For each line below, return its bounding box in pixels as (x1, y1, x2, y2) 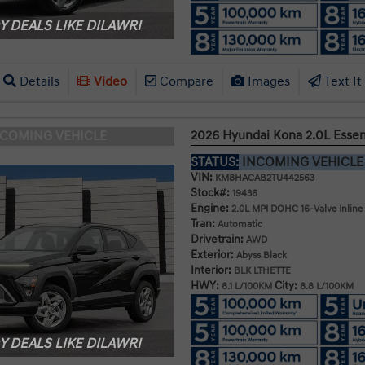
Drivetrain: (190, 231, 244, 246)
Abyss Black (233, 248, 287, 262)
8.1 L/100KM (218, 279, 272, 292)
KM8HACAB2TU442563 (212, 171, 314, 184)
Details (15, 73, 59, 90)
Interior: (190, 262, 231, 277)
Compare (156, 73, 213, 90)
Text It (320, 73, 362, 90)
